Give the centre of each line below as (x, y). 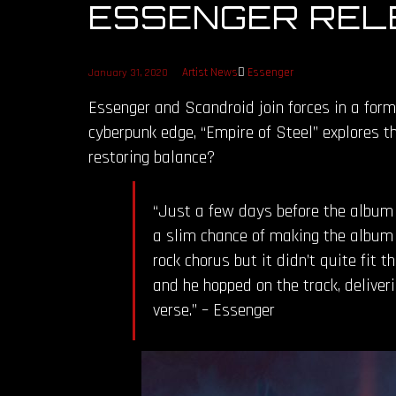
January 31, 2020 (128, 72)
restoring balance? (152, 157)
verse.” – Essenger (214, 311)
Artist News (210, 72)
